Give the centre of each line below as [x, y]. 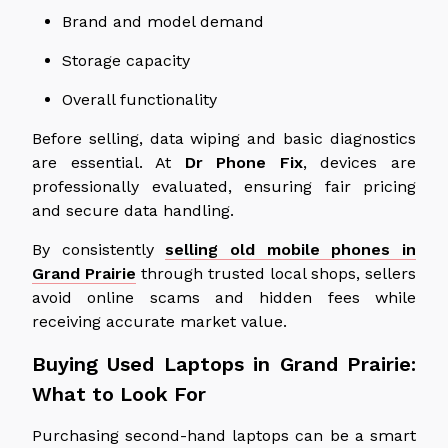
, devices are [359, 162]
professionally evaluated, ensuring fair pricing [224, 186]
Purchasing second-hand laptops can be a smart [224, 435]
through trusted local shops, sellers [276, 273]
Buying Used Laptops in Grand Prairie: [224, 363]
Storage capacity [126, 60]
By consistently [99, 249]
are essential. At [108, 162]
